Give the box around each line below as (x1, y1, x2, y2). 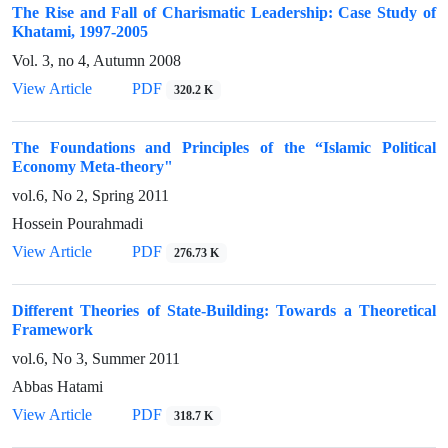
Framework (12, 320, 93, 339)
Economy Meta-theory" (12, 157, 173, 176)
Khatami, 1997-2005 (12, 22, 148, 41)
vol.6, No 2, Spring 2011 (12, 186, 169, 205)
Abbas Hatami (12, 377, 103, 396)
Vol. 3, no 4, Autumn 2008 (12, 51, 181, 70)
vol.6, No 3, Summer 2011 (12, 349, 180, 368)
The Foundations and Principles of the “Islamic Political (12, 138, 436, 157)
